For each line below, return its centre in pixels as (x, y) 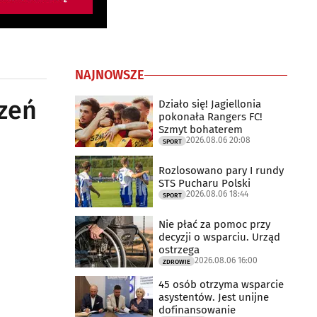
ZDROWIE (177, 261)
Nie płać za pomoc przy (214, 224)
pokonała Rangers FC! (211, 116)
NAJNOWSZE (110, 75)
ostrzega (179, 249)
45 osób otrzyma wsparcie (221, 284)
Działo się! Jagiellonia (210, 104)
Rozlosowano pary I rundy (221, 170)
